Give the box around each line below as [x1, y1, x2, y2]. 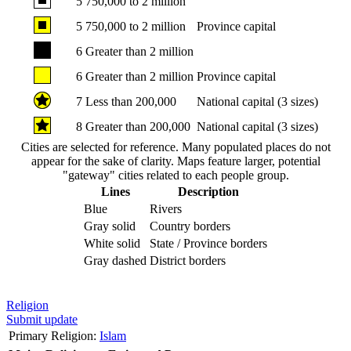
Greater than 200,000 [82, 119, 190, 133]
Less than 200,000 [82, 94, 176, 108]
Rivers [150, 201, 182, 215]
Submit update [6, 312, 78, 326]
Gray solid [84, 219, 136, 233]
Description [178, 184, 239, 198]
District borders [150, 253, 226, 267]
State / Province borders [150, 236, 267, 250]
